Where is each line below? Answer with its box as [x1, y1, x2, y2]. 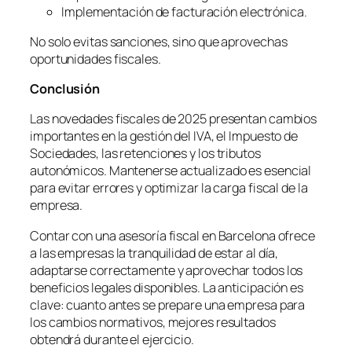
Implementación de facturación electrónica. [61, 2, 307, 20]
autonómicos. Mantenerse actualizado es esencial [30, 162, 312, 180]
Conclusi [30, 80, 85, 98]
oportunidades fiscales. [30, 49, 161, 68]
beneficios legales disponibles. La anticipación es [30, 278, 303, 296]
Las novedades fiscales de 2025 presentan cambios [30, 110, 317, 128]
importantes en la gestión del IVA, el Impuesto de [30, 127, 299, 145]
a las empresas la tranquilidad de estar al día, [30, 244, 279, 262]
